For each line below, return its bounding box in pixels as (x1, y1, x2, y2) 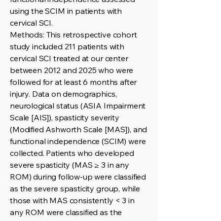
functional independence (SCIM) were (10, 136, 146, 146)
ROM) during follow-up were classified (10, 172, 147, 182)
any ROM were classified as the (10, 207, 122, 217)
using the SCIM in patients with (10, 6, 122, 16)
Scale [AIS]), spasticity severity (10, 112, 119, 122)
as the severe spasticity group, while (10, 184, 141, 193)
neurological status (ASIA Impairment (10, 101, 146, 110)
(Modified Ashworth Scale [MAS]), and (10, 124, 147, 134)
